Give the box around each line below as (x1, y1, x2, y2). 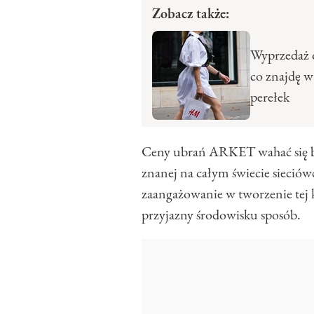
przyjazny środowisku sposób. (142, 205, 301, 224)
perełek (250, 87, 289, 106)
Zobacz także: (152, 4, 229, 23)
